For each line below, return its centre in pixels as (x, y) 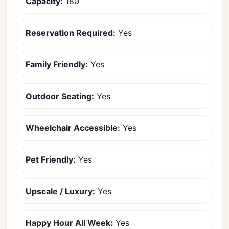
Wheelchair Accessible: (73, 128)
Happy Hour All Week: (69, 223)
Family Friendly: (57, 64)
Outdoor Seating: (60, 96)
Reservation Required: (71, 33)
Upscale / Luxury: (60, 191)
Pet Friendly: (51, 159)
